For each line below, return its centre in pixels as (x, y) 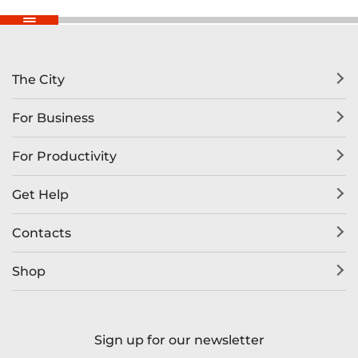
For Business (53, 118)
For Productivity (64, 157)
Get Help (40, 195)
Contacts (42, 233)
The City (38, 80)
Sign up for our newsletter (179, 340)
